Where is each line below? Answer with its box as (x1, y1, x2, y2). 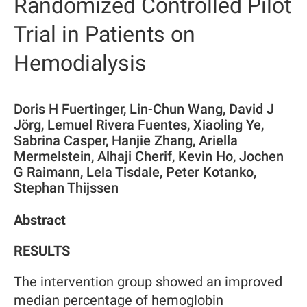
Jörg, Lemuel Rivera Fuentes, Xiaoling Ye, (14, 116, 264, 133)
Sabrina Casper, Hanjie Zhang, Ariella (14, 132, 238, 149)
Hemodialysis (14, 50, 147, 76)
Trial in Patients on (14, 21, 195, 47)
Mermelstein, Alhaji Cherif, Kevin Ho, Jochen (14, 148, 284, 164)
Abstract (14, 212, 66, 228)
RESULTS (14, 243, 70, 259)
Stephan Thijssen (14, 180, 119, 196)
